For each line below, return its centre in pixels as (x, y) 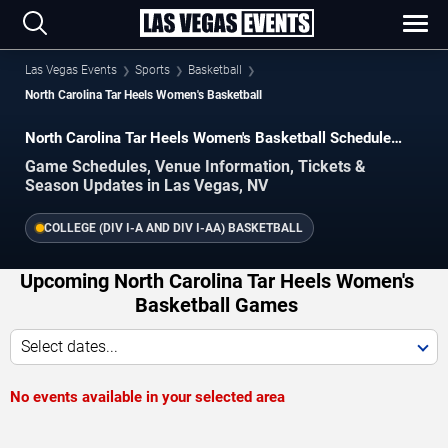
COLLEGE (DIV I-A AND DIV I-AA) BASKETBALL (173, 227)
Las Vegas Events (71, 70)
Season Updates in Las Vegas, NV (146, 185)
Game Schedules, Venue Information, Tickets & (195, 166)
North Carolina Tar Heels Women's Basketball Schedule (208, 138)
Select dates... (69, 346)
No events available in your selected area (147, 396)
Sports (152, 70)
